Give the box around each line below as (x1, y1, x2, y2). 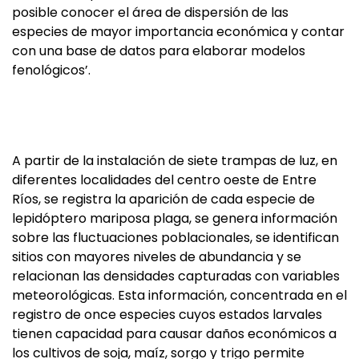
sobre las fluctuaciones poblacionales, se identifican (12, 228, 339, 247)
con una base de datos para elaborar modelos (12, 42, 305, 60)
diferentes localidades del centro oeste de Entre (12, 171, 317, 189)
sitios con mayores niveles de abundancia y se (12, 248, 301, 266)
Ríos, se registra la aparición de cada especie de (12, 190, 315, 208)
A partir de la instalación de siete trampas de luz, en (12, 151, 337, 170)
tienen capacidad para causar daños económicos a (12, 325, 337, 343)
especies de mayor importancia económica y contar (12, 22, 345, 41)
